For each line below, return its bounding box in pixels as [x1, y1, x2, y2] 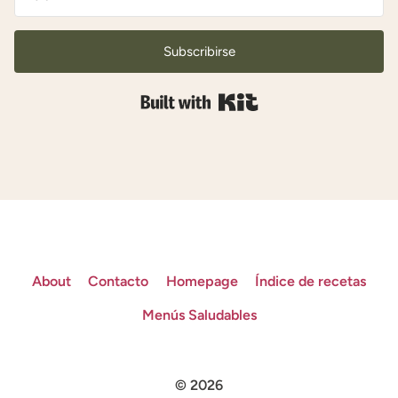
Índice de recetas [254, 273, 366, 291]
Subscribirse [163, 43, 235, 60]
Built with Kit [258, 90, 348, 110]
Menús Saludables [141, 306, 257, 324]
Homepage [165, 273, 238, 291]
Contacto [88, 273, 149, 291]
